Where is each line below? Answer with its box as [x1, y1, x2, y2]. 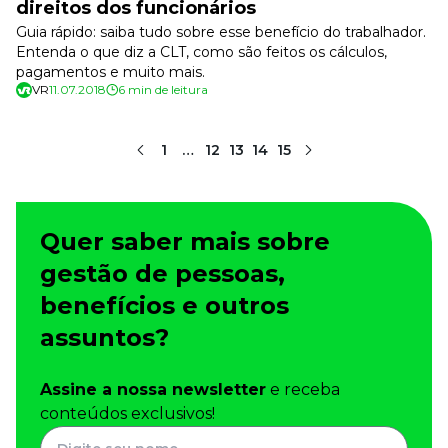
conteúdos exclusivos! [40, 404, 215, 423]
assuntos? [40, 323, 169, 352]
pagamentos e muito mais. [16, 63, 205, 81]
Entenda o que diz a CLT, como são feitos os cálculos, [16, 43, 387, 61]
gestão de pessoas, [40, 259, 285, 288]
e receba [266, 380, 340, 399]
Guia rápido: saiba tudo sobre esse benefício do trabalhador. [16, 23, 426, 41]
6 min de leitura [118, 82, 208, 97]
